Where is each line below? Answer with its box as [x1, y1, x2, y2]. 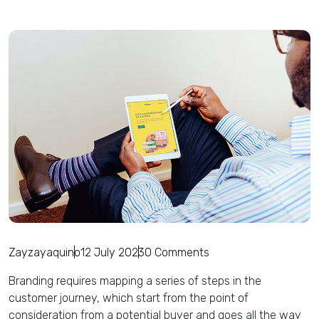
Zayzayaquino [9, 246, 80, 260]
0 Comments [145, 246, 209, 260]
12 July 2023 [80, 246, 145, 260]
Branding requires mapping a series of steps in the [9, 274, 261, 288]
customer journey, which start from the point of [9, 291, 249, 305]
